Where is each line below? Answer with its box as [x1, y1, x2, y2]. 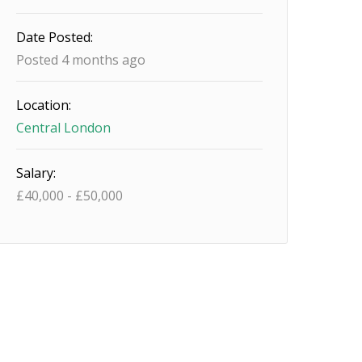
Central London [16, 119, 112, 137]
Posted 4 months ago [16, 51, 146, 69]
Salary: [16, 164, 57, 182]
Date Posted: [16, 28, 94, 46]
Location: [16, 96, 72, 114]
